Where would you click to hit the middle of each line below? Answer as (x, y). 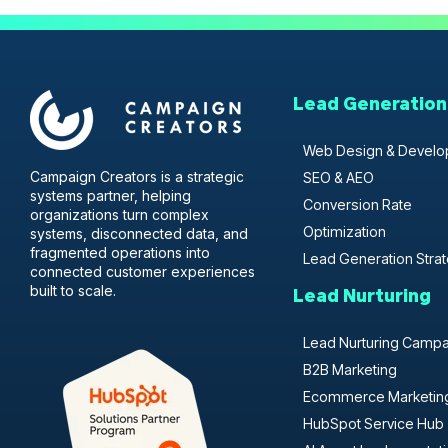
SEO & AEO (338, 177)
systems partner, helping (110, 195)
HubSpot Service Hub (373, 423)
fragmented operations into (120, 252)
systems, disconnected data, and (139, 233)
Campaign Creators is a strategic (137, 176)
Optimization (344, 231)
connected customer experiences (142, 271)
